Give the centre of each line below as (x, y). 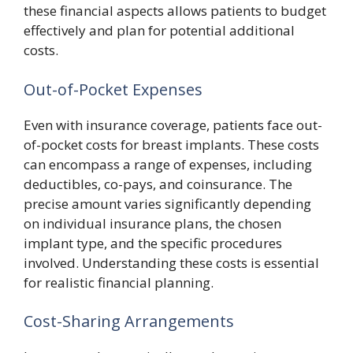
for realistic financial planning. (119, 282)
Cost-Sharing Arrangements (129, 321)
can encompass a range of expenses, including (168, 164)
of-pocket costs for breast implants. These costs (171, 144)
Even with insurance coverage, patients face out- (173, 124)
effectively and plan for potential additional (159, 30)
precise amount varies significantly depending (167, 203)
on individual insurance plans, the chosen (152, 223)
